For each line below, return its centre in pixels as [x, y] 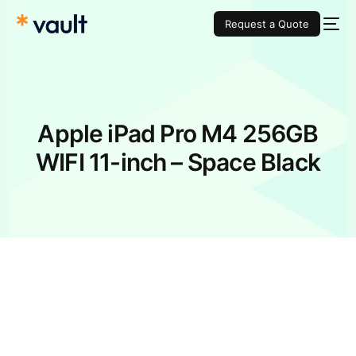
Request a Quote [267, 24]
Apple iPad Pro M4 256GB [178, 133]
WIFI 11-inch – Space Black [178, 162]
